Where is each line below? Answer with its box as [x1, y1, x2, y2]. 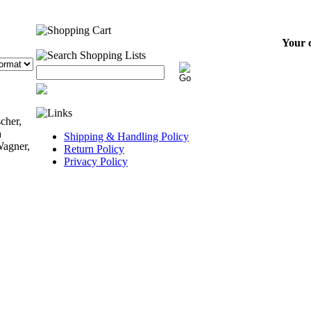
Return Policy [64, 143, 124, 155]
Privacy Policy [64, 155, 128, 167]
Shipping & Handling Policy [64, 131, 189, 142]
